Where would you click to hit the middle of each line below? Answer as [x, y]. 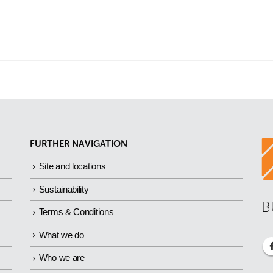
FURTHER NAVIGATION [79, 144]
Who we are [62, 258]
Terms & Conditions [76, 212]
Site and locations [72, 166]
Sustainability [64, 189]
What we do [61, 235]
